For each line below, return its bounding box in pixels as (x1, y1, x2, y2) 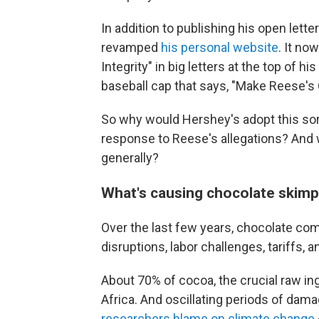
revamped (101, 40, 161, 55)
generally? (101, 150, 159, 165)
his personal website (161, 40, 278, 55)
